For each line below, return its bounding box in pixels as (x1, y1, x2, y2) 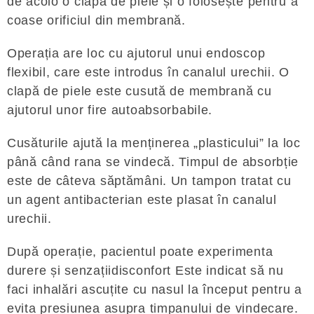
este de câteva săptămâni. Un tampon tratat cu (7, 173, 292, 188)
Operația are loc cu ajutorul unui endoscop (7, 46, 266, 60)
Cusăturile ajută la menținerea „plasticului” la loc (7, 135, 301, 150)
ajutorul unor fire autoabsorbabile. (7, 102, 213, 117)
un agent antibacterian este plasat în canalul (7, 192, 277, 207)
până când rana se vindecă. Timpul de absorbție (7, 154, 299, 169)
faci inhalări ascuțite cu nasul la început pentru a (7, 282, 302, 296)
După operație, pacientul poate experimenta (7, 244, 273, 259)
